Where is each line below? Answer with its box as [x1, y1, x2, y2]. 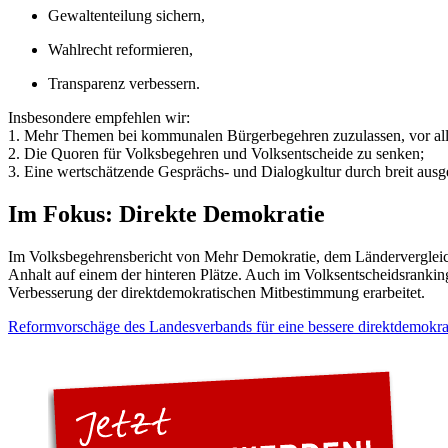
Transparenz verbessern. [48, 74, 200, 92]
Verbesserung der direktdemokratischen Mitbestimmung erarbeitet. [8, 283, 425, 301]
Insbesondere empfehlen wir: [8, 108, 190, 126]
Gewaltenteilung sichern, [48, 6, 205, 24]
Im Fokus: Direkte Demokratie [8, 200, 325, 227]
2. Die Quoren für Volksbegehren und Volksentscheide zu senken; [8, 144, 424, 162]
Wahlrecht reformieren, [48, 40, 193, 58]
